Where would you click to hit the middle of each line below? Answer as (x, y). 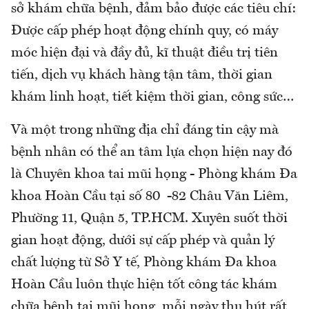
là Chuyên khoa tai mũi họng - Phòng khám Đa (154, 174)
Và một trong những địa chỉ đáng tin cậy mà (145, 130)
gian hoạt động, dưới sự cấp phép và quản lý (143, 240)
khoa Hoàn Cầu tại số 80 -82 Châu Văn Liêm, (150, 196)
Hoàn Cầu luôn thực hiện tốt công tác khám (144, 285)
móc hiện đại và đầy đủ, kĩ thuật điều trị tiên (144, 53)
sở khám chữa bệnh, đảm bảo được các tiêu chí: (154, 9)
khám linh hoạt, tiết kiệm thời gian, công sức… (152, 97)
